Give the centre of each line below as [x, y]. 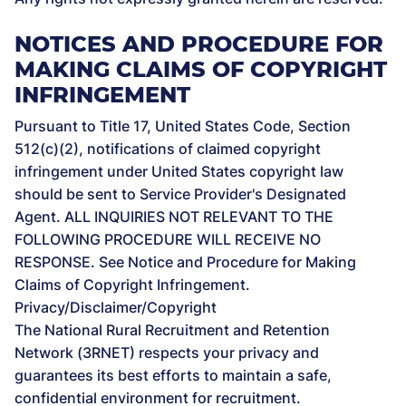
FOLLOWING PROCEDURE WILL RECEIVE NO [168, 239]
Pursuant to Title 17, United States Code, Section [183, 126]
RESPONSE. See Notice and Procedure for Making [185, 262]
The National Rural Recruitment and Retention [172, 330]
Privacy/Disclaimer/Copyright [116, 307]
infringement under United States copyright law [179, 171]
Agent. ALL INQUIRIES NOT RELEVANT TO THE [174, 217]
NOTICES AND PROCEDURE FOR [199, 44]
